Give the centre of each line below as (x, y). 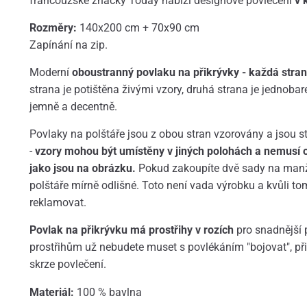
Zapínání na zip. (68, 45)
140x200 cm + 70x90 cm (140, 27)
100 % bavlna (109, 292)
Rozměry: (54, 27)
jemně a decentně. (73, 107)
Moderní (50, 73)
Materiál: (53, 292)
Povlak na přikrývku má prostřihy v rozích (131, 230)
